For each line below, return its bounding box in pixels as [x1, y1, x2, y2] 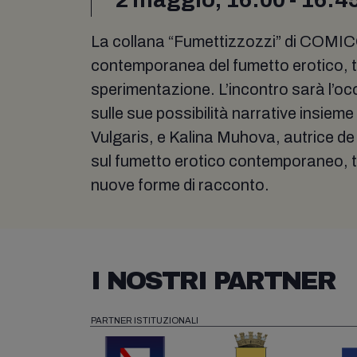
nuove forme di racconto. [91, 175, 269, 194]
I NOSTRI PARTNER [91, 266, 335, 295]
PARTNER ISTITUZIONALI [91, 315, 198, 325]
